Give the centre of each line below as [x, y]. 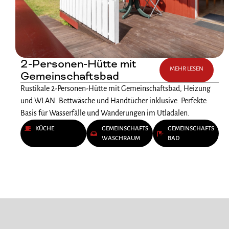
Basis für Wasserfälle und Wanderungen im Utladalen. [105, 114]
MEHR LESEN [186, 69]
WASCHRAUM [121, 139]
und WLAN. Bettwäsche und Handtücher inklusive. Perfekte [113, 101]
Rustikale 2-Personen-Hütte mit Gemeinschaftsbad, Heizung [116, 89]
